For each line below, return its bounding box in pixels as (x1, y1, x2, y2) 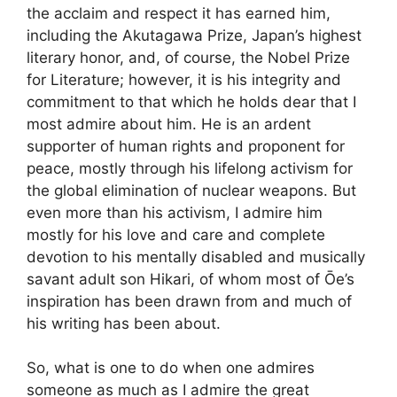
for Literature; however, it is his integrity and (27, 70, 341, 89)
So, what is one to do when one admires (27, 359, 315, 378)
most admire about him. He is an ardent (27, 114, 311, 133)
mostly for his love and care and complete (27, 225, 325, 244)
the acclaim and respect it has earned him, (27, 4, 331, 22)
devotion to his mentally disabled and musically (27, 247, 365, 266)
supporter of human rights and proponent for (27, 136, 345, 155)
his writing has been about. (27, 314, 221, 332)
